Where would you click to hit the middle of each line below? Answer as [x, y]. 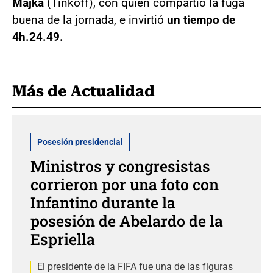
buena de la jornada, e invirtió [90, 19]
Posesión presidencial [80, 142]
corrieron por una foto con [125, 184]
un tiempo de [201, 19]
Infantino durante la [103, 202]
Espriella [63, 239]
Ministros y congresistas [120, 166]
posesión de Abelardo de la [127, 221]
